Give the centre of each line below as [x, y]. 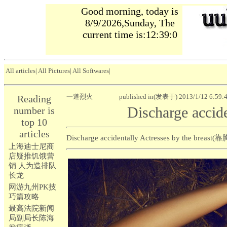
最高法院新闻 [31, 208]
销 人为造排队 [32, 166]
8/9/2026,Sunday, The [130, 23]
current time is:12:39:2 [130, 34]
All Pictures [54, 71]
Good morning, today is [130, 11]
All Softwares [91, 71]
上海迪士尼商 [31, 146]
